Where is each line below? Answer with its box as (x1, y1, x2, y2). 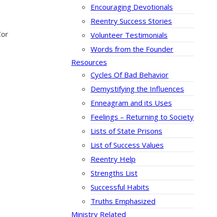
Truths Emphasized (91, 196, 155, 206)
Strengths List (91, 168, 138, 178)
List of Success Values (91, 140, 164, 150)
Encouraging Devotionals (91, 2, 173, 12)
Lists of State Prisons (91, 126, 162, 136)
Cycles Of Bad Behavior (91, 70, 169, 80)
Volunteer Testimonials (91, 30, 168, 40)
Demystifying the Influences (91, 84, 184, 94)
